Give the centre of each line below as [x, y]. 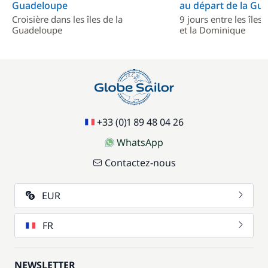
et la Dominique [212, 30]
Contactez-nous [140, 163]
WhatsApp [140, 142]
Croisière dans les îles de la [67, 19]
